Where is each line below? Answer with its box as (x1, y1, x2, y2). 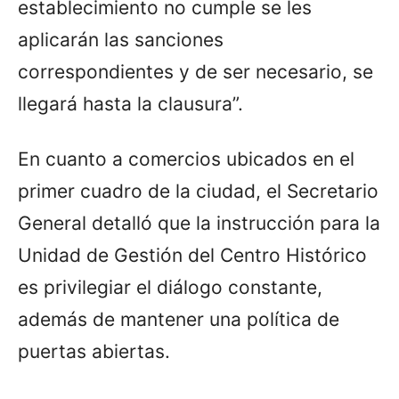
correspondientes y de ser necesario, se (18, 60, 373, 83)
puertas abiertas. (18, 339, 170, 362)
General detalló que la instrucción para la (18, 211, 380, 234)
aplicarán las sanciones (18, 28, 224, 51)
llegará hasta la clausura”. (18, 92, 243, 115)
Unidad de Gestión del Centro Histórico (18, 243, 367, 266)
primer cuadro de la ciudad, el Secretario (18, 179, 379, 202)
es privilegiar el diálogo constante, (18, 275, 322, 298)
